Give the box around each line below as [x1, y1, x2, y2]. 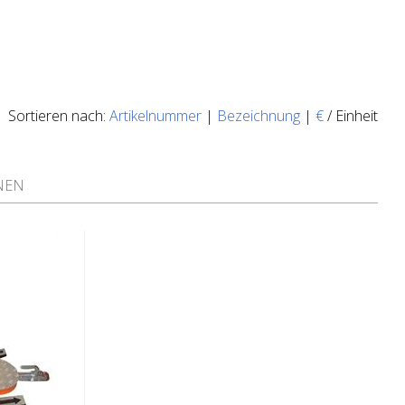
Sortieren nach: [8, 106, 109, 126]
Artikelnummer [109, 106, 202, 126]
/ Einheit [324, 106, 378, 126]
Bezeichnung [217, 106, 300, 126]
